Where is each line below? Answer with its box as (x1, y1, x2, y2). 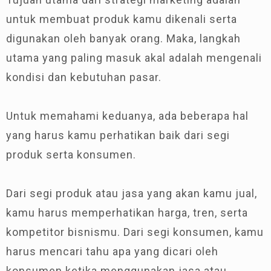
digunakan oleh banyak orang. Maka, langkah (6, 31, 241, 45)
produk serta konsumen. (6, 148, 136, 161)
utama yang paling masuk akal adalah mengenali (6, 51, 262, 64)
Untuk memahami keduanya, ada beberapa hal (6, 109, 249, 122)
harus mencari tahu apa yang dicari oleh (6, 244, 218, 258)
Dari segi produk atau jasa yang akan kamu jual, (6, 186, 257, 200)
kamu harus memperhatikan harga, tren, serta (6, 206, 248, 219)
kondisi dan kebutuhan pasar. (6, 70, 162, 83)
